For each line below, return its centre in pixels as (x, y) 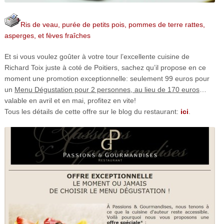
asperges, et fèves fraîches (47, 35)
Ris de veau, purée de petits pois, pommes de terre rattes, (112, 24)
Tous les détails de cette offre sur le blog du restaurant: (92, 111)
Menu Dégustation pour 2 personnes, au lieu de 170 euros (107, 89)
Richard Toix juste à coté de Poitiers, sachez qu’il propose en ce (105, 67)
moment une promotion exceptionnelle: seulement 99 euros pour (107, 78)
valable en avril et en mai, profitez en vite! (70, 100)
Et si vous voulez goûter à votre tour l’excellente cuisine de (97, 56)
